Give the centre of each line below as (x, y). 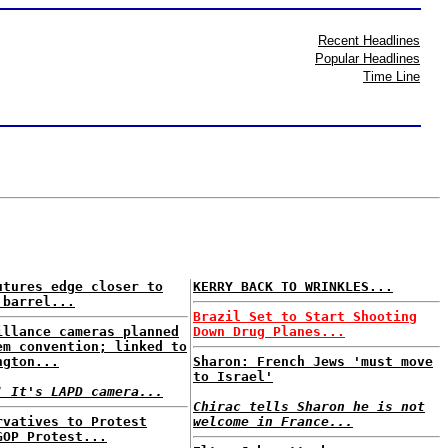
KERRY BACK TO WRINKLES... (293, 286)
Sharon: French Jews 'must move (313, 361)
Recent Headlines (369, 40)
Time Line (391, 76)
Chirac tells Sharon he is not (309, 406)
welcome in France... (273, 421)
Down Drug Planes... (269, 331)
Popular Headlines (367, 58)
